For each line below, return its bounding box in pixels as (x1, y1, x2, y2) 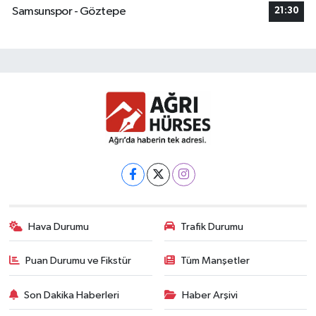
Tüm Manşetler (181, 255, 250, 266)
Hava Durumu (28, 221, 90, 232)
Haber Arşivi (182, 289, 238, 300)
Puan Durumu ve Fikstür (25, 255, 132, 266)
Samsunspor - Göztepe (12, 5, 126, 18)
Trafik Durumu (181, 221, 243, 232)
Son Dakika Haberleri (24, 289, 120, 300)
